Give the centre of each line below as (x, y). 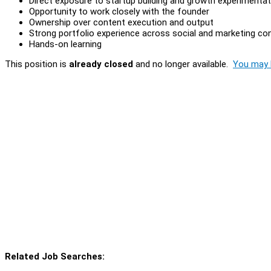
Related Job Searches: (55, 256)
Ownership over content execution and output (121, 22)
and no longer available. (183, 64)
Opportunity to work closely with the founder (119, 11)
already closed (101, 64)
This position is (37, 64)
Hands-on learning (65, 44)
